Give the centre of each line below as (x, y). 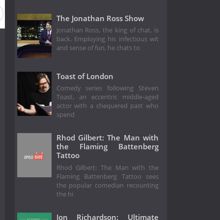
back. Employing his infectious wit (108, 39)
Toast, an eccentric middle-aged (108, 97)
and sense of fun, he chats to (98, 48)
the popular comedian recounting (108, 185)
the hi (65, 194)
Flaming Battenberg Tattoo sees (108, 176)
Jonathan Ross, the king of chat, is (108, 30)
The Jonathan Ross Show (100, 18)
